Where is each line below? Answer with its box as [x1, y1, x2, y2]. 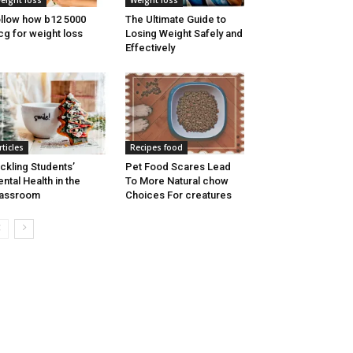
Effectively [124, 42, 175, 54]
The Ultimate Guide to [124, 13, 226, 26]
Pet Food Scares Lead [124, 161, 231, 173]
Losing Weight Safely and [124, 28, 243, 40]
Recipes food [129, 142, 183, 154]
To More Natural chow [124, 175, 229, 188]
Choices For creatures [124, 189, 232, 202]
